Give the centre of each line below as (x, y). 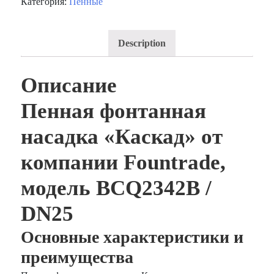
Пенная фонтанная (114, 111)
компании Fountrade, (124, 163)
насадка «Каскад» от (122, 137)
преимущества (77, 257)
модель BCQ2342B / (117, 188)
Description (142, 43)
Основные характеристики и (132, 237)
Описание (69, 86)
